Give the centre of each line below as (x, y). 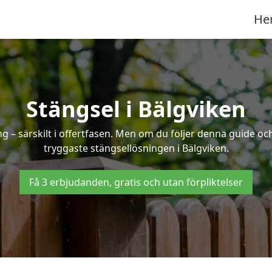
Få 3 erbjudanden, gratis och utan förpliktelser (136, 182)
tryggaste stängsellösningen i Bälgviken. (136, 148)
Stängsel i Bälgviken (136, 109)
